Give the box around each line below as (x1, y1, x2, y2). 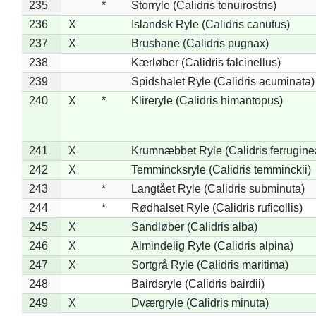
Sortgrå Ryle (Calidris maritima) (130, 258, 288, 271)
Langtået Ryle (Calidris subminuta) (130, 182, 305, 195)
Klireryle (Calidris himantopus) (130, 94, 283, 107)
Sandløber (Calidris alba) (130, 220, 257, 233)
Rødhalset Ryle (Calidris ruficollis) (130, 201, 303, 214)
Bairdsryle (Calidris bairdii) (130, 277, 265, 290)
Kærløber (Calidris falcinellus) (130, 56, 281, 68)
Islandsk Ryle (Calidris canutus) (130, 18, 290, 30)
